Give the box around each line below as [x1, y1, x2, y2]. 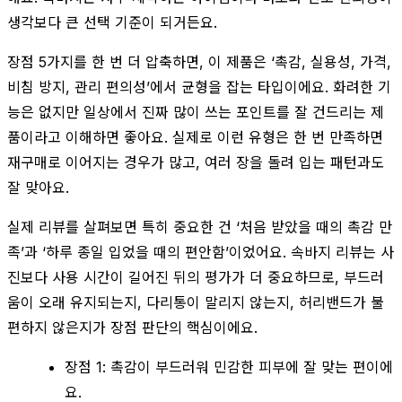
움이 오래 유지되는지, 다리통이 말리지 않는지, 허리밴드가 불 [7, 293, 384, 311]
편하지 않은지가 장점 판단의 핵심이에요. [7, 318, 258, 336]
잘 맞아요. [7, 178, 69, 197]
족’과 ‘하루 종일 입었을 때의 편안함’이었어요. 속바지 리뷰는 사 [7, 242, 394, 261]
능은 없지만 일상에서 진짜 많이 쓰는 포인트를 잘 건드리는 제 [7, 102, 384, 121]
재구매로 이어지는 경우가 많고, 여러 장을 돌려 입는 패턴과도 [7, 153, 384, 171]
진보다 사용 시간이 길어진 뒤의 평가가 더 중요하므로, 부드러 [7, 267, 384, 286]
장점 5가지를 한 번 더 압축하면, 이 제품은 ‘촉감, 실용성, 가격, [7, 52, 391, 71]
